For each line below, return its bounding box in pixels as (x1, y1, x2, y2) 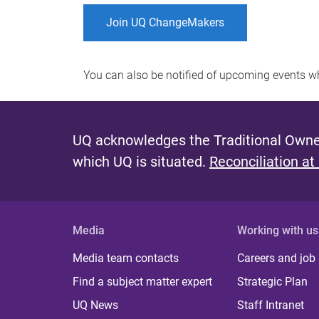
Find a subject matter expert (73, 274, 212, 288)
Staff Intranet (237, 298, 305, 312)
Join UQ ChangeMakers (106, 15, 224, 29)
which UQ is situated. (73, 152, 209, 170)
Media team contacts (73, 251, 179, 265)
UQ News (73, 298, 118, 312)
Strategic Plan (237, 274, 308, 288)
